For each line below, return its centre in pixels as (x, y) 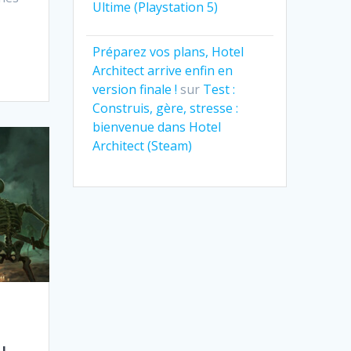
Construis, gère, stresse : (166, 109)
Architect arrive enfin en (163, 71)
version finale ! (135, 90)
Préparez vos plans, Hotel (168, 52)
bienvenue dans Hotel (157, 127)
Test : (219, 90)
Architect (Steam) (143, 146)
